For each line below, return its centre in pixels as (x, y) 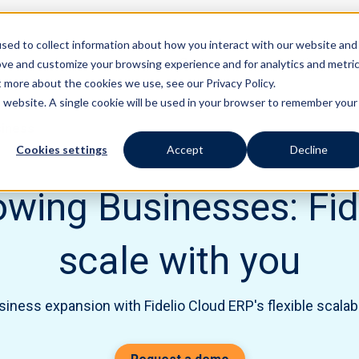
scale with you (179, 261)
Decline (309, 149)
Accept (185, 149)
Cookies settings (62, 149)
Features (204, 64)
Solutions (303, 64)
